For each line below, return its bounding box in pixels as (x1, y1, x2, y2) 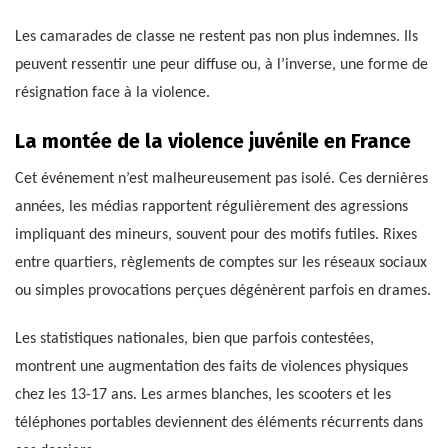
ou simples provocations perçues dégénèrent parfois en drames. (15, 283, 431, 300)
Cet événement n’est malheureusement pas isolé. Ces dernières (15, 171, 428, 188)
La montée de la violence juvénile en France (15, 129, 411, 154)
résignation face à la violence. (15, 85, 210, 102)
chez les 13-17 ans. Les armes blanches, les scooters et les (15, 387, 391, 404)
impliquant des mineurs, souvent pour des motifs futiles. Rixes (15, 227, 417, 244)
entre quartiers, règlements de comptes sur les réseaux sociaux (15, 255, 427, 272)
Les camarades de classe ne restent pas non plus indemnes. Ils (15, 29, 418, 46)
